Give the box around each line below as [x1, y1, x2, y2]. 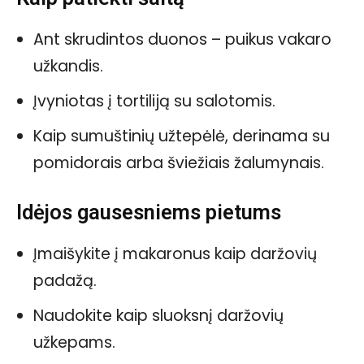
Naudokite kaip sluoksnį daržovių [33, 304, 284, 327]
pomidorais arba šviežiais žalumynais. [33, 151, 324, 174]
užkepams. [33, 331, 115, 353]
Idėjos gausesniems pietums [16, 199, 281, 224]
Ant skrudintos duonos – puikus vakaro [33, 28, 331, 50]
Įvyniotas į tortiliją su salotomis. [33, 89, 275, 112]
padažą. [33, 269, 97, 292]
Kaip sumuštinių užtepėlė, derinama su [33, 124, 330, 147]
